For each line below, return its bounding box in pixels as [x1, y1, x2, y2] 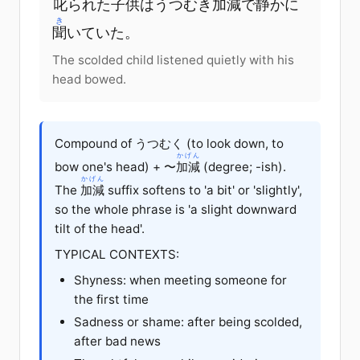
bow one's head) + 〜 [55, 158, 176, 174]
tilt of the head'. [55, 220, 145, 236]
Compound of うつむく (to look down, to [55, 135, 284, 151]
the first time [74, 291, 149, 307]
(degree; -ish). [200, 158, 286, 174]
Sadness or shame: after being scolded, [74, 313, 302, 329]
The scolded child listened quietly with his [52, 51, 294, 67]
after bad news [74, 333, 161, 349]
